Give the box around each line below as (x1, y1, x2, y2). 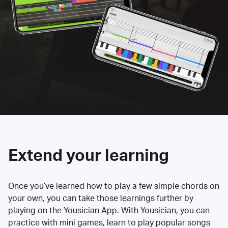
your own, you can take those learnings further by (8, 194, 193, 203)
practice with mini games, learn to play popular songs (8, 218, 210, 227)
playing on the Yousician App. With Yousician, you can (8, 206, 210, 215)
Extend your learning (8, 147, 169, 164)
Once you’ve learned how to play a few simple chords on (8, 182, 219, 190)
